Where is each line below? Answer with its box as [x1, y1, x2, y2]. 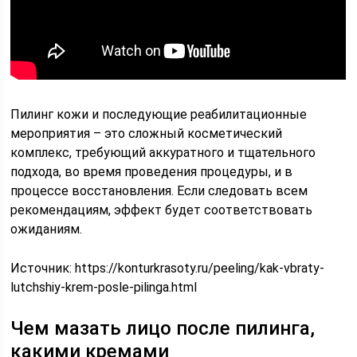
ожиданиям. [10, 222, 83, 237]
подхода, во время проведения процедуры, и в [10, 164, 293, 179]
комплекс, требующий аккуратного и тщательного [10, 145, 316, 160]
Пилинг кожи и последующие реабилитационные [10, 107, 308, 122]
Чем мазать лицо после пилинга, [10, 317, 316, 339]
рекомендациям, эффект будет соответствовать [10, 202, 313, 218]
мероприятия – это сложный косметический [10, 126, 283, 141]
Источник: [10, 261, 76, 276]
